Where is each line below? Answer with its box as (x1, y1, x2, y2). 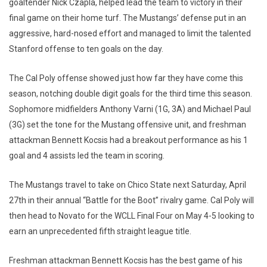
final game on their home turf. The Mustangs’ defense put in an (9, 13, 246, 23)
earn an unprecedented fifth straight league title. (9, 226, 191, 236)
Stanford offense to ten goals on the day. (9, 44, 165, 54)
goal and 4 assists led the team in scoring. (9, 150, 166, 160)
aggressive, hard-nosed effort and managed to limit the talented (9, 28, 251, 38)
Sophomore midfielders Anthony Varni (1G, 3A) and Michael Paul (9, 104, 251, 114)
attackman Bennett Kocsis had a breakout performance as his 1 (9, 135, 248, 145)
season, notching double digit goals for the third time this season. (9, 88, 252, 98)
